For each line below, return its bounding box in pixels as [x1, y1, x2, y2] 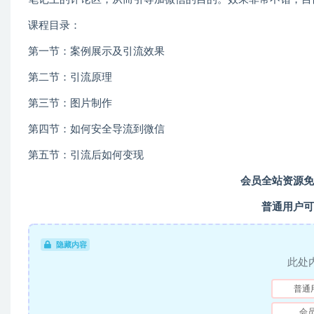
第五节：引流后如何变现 [28, 150, 144, 161]
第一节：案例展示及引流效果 [28, 46, 165, 57]
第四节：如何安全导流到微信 [28, 124, 165, 135]
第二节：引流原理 [28, 72, 112, 83]
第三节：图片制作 [28, 98, 112, 109]
